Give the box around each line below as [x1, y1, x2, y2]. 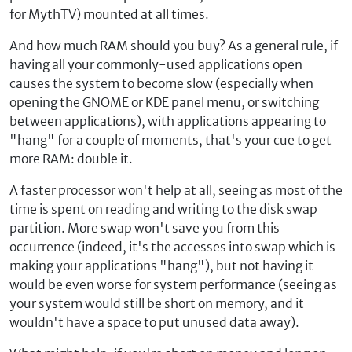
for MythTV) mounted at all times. [9, 6, 209, 22]
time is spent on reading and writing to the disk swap [9, 201, 317, 217]
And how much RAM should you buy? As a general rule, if [9, 38, 338, 53]
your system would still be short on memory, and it [9, 295, 304, 311]
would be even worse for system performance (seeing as [9, 277, 337, 292]
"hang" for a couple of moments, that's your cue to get [9, 132, 332, 148]
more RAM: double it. [9, 151, 133, 167]
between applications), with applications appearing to [9, 113, 326, 129]
